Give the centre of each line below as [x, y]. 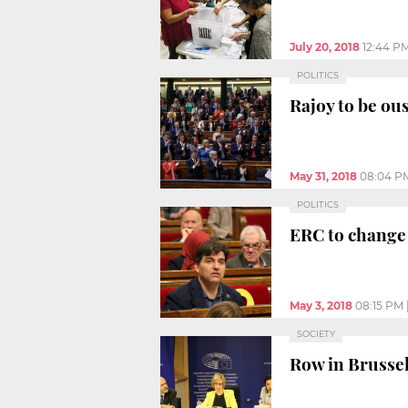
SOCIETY [316, 333]
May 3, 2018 [321, 305]
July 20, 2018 [325, 46]
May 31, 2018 [323, 176]
